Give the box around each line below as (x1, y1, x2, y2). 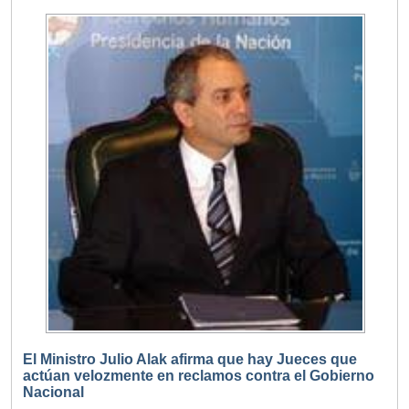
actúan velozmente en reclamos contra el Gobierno (23, 368, 374, 384)
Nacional (23, 384, 84, 401)
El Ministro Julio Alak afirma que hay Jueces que (23, 351, 357, 368)
